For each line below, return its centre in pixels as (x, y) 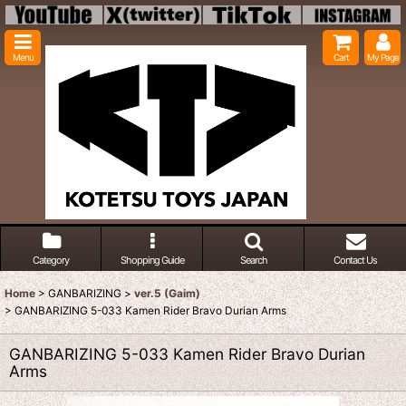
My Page (382, 57)
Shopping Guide (152, 261)
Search (253, 261)
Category (51, 261)
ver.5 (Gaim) (167, 294)
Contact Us (355, 261)
